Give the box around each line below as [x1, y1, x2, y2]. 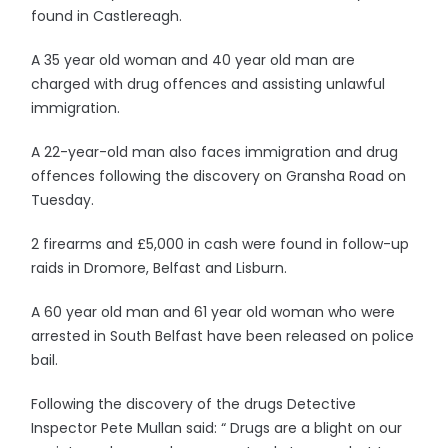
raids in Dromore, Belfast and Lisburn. [31, 258, 288, 278]
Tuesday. [31, 190, 95, 210]
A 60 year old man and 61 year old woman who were [31, 302, 396, 322]
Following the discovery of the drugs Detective [31, 394, 357, 414]
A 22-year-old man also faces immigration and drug [31, 142, 399, 162]
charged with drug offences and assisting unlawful [31, 74, 386, 94]
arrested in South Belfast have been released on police [31, 326, 415, 346]
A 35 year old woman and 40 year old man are [31, 50, 356, 70]
